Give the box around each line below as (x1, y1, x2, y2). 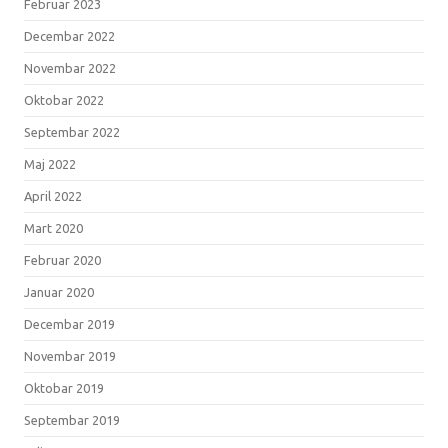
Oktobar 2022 (24, 92, 104, 107)
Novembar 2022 (24, 60, 116, 75)
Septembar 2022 (24, 124, 120, 139)
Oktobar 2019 (24, 380, 104, 395)
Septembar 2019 (24, 412, 120, 427)
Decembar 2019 (24, 316, 115, 331)
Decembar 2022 (24, 28, 115, 43)
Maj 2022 (24, 156, 76, 171)
